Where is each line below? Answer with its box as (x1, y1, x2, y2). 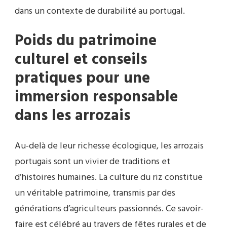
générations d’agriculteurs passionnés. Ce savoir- (15, 202, 204, 217)
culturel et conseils (15, 48, 147, 72)
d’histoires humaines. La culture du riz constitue (15, 170, 203, 185)
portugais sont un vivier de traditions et (15, 155, 170, 170)
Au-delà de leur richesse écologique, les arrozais (15, 139, 204, 154)
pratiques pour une (15, 66, 150, 91)
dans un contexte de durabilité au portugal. (15, 4, 185, 19)
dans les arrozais (15, 104, 130, 129)
